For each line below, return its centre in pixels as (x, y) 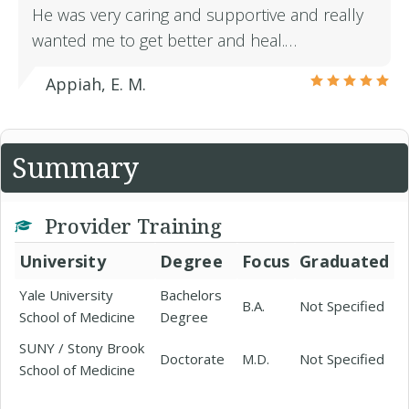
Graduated (345, 261)
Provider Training (131, 225)
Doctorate (192, 359)
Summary (75, 168)
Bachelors (191, 295)
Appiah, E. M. (96, 84)
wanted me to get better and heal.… (164, 40)
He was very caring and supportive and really (198, 15)
